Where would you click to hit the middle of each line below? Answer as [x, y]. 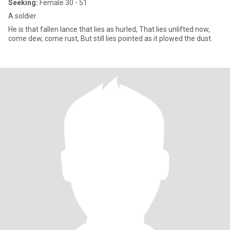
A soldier [22, 16]
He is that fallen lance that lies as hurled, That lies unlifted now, [74, 29]
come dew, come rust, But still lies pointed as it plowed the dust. [147, 39]
